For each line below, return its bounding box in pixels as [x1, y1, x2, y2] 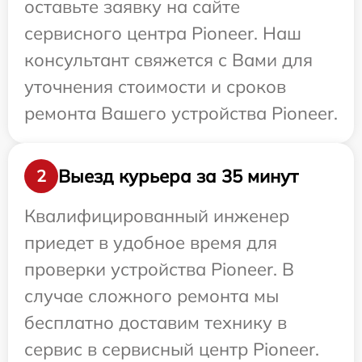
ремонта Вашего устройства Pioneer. [24, 102, 338, 125]
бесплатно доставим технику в [24, 311, 287, 335]
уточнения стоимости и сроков [24, 75, 286, 99]
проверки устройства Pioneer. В [24, 258, 294, 281]
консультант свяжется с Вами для [24, 48, 313, 72]
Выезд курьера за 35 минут [58, 164, 298, 187]
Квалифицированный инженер [24, 204, 289, 228]
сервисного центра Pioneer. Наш [24, 22, 301, 45]
